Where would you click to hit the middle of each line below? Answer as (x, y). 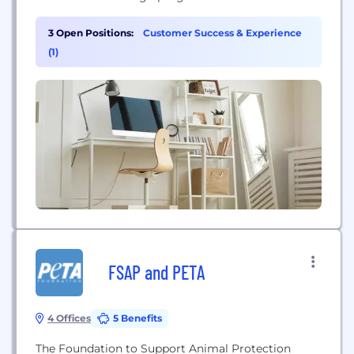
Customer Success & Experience (222, 33)
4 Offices (69, 318)
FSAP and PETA (156, 272)
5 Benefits (137, 318)
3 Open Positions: (91, 33)
